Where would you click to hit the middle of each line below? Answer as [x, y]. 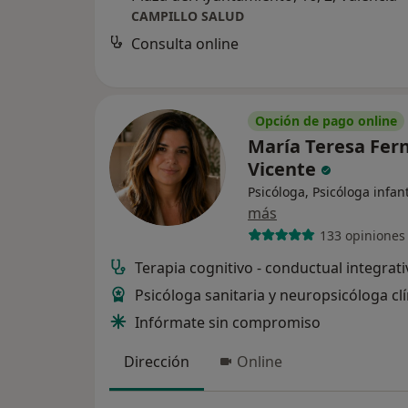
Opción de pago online [326, 121]
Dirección [157, 362]
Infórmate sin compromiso [228, 323]
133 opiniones [362, 235]
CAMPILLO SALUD [188, 15]
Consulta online [185, 43]
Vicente [284, 169]
